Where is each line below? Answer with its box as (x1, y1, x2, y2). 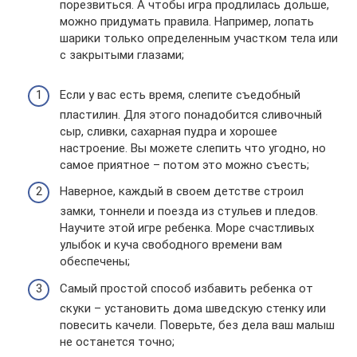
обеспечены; (60, 254, 130, 269)
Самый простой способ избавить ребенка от (60, 280, 313, 296)
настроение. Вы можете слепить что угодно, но (60, 140, 326, 155)
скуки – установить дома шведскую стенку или (60, 300, 326, 316)
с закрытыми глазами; (60, 47, 184, 62)
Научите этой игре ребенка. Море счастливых (60, 221, 314, 235)
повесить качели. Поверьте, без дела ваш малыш (60, 317, 335, 332)
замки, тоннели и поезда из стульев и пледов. (60, 204, 318, 218)
